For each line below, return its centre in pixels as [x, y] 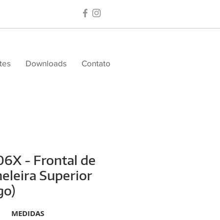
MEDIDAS [25, 213]
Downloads [46, 63]
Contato [96, 63]
